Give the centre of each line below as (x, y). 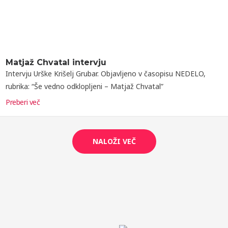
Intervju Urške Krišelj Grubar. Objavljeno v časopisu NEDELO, (106, 74)
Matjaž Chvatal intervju (56, 63)
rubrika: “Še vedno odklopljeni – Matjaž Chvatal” (84, 87)
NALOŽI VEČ (114, 141)
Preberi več (23, 102)
